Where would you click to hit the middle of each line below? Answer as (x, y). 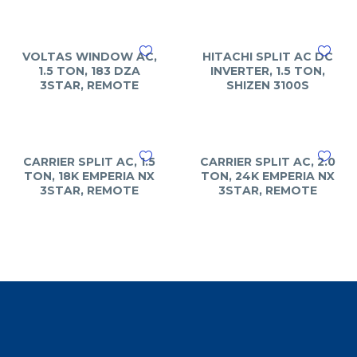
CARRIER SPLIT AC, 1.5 (89, 162)
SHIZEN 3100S (268, 85)
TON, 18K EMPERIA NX (89, 176)
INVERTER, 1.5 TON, (268, 71)
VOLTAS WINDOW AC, (89, 57)
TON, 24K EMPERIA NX (268, 176)
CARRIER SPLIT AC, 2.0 (268, 162)
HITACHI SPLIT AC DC (268, 57)
